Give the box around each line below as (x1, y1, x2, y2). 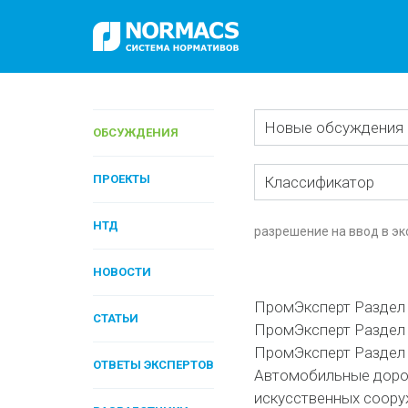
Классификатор (263, 173, 374, 191)
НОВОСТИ (93, 265, 152, 279)
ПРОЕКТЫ (93, 172, 151, 186)
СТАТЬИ (93, 311, 139, 325)
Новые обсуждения (263, 118, 403, 137)
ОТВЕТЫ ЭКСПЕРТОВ (93, 358, 215, 372)
